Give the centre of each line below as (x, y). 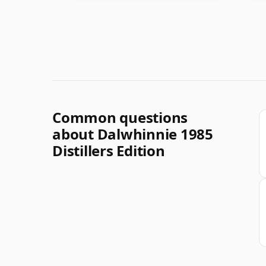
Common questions (120, 117)
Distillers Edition (109, 150)
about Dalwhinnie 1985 (133, 134)
